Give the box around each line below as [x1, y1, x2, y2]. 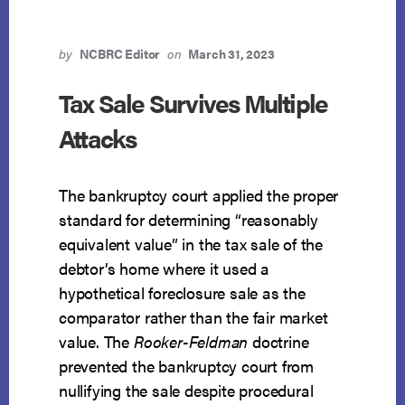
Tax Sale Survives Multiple [59, 84, 328, 121]
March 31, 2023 [188, 44, 275, 63]
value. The [59, 330, 134, 353]
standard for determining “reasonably [59, 208, 318, 231]
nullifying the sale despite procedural [59, 379, 314, 402]
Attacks [59, 119, 137, 156]
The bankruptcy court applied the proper [59, 184, 339, 207]
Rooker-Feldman [133, 330, 249, 353]
